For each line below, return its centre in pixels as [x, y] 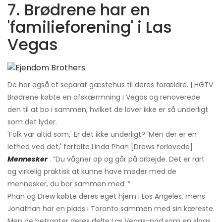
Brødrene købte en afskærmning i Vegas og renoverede [104, 97]
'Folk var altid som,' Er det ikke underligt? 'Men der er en [102, 134]
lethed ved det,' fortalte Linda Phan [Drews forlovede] [100, 146]
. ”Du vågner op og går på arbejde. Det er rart [127, 159]
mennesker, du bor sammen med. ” [69, 184]
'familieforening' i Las [90, 27]
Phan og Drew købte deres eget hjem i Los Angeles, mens [106, 196]
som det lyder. [32, 122]
